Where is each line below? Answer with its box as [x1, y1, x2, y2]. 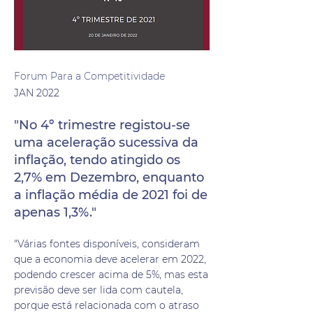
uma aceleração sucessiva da [14, 135, 198, 150]
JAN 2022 [14, 87, 59, 99]
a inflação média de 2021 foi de [14, 187, 208, 203]
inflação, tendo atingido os [14, 152, 180, 168]
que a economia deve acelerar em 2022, [14, 253, 206, 265]
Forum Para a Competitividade [14, 70, 165, 82]
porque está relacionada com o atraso [14, 299, 199, 312]
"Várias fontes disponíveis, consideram [14, 238, 200, 250]
